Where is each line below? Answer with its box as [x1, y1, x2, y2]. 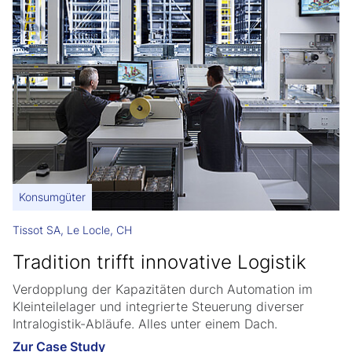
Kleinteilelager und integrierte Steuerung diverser [13, 299, 304, 315]
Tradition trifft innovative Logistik [13, 251, 306, 274]
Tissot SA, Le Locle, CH [13, 223, 132, 237]
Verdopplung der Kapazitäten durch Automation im [13, 281, 313, 298]
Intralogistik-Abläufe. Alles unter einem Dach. [13, 316, 277, 332]
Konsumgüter [19, 190, 86, 204]
